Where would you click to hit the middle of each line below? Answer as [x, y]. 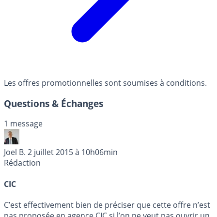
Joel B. [15, 152]
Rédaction [22, 163]
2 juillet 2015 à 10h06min [73, 152]
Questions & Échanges [54, 103]
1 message [23, 124]
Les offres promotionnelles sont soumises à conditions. [105, 83]
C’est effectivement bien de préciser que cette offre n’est [107, 205]
